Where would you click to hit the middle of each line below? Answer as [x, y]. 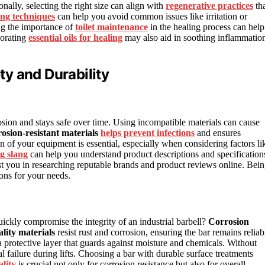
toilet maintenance [112, 27]
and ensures [218, 132]
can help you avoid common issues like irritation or [151, 17]
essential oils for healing [75, 38]
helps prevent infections [148, 132]
